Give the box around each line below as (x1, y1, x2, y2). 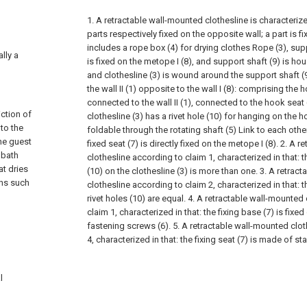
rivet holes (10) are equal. (87, 193, 188, 204)
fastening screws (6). (87, 221, 173, 232)
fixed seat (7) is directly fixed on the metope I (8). (87, 138, 280, 149)
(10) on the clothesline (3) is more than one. (87, 166, 260, 177)
